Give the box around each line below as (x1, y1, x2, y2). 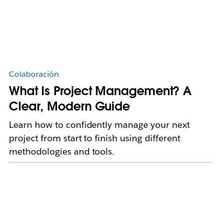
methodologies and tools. (8, 146, 115, 158)
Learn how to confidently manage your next (8, 119, 190, 131)
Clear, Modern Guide (8, 99, 130, 114)
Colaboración (8, 69, 59, 80)
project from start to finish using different (8, 132, 180, 144)
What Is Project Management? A (8, 83, 192, 99)
